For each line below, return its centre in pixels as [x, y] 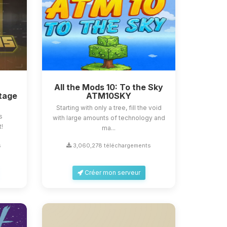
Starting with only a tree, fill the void [109, 108]
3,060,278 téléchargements [111, 145]
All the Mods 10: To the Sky [109, 87]
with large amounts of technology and [109, 118]
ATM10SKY [109, 96]
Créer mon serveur [111, 173]
